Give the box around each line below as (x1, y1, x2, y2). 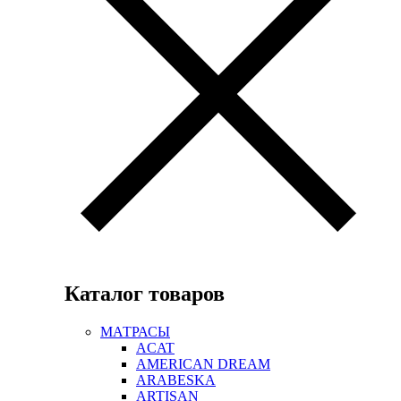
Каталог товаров (64, 281, 225, 305)
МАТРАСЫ (100, 323, 170, 339)
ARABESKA (136, 371, 216, 388)
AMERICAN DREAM (136, 355, 270, 371)
